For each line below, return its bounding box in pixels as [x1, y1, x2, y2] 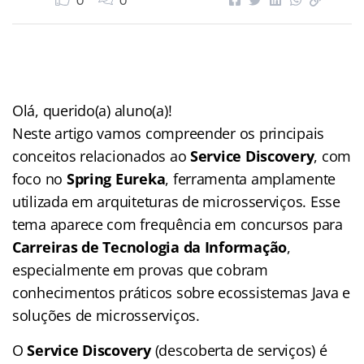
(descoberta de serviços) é [150, 340, 327, 360]
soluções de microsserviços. [12, 305, 200, 325]
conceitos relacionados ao [12, 145, 190, 166]
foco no [12, 168, 67, 188]
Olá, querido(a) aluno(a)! [12, 100, 172, 120]
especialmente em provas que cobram [12, 259, 268, 279]
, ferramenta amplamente [165, 168, 336, 188]
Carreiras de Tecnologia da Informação [12, 236, 288, 257]
